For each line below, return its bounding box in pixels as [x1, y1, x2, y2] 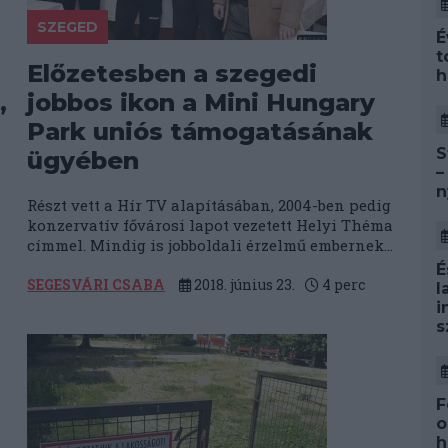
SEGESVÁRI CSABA [27, 275, 166, 294]
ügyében [27, 146, 140, 175]
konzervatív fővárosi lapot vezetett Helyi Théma [27, 215, 394, 235]
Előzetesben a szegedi [27, 59, 318, 88]
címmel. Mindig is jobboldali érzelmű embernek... [27, 235, 394, 255]
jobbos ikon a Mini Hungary [27, 88, 376, 117]
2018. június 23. [191, 275, 296, 294]
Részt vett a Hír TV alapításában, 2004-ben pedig [27, 195, 392, 215]
